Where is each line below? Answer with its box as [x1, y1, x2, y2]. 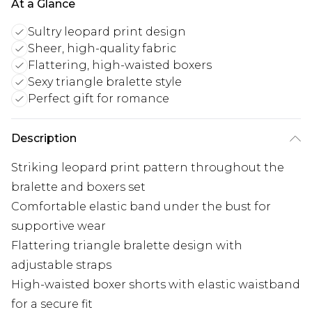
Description [11, 132, 77, 146]
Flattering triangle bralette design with [11, 239, 242, 253]
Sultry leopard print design [28, 25, 186, 39]
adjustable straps [11, 258, 111, 272]
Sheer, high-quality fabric [28, 42, 176, 56]
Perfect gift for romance [28, 92, 169, 106]
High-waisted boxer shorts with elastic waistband [11, 278, 300, 292]
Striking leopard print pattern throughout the [11, 161, 284, 175]
